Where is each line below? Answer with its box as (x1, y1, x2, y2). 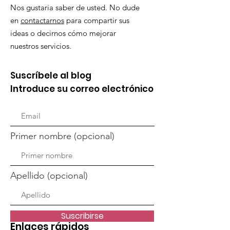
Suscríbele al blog (10, 69, 91, 82)
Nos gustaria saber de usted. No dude (10, 3, 140, 12)
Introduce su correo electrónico (10, 83, 154, 95)
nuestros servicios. (10, 41, 71, 51)
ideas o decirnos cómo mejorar (10, 28, 116, 38)
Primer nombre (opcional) (10, 130, 114, 142)
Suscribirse (61, 210, 104, 222)
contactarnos (21, 15, 64, 25)
